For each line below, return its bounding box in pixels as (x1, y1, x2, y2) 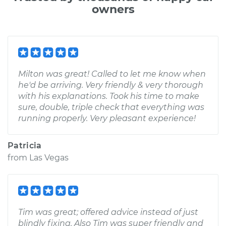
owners (91, 3, 135, 16)
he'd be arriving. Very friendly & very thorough (18, 80, 203, 90)
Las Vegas (29, 153, 69, 162)
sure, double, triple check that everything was (18, 102, 204, 112)
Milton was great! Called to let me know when (18, 69, 206, 79)
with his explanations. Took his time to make (18, 91, 199, 101)
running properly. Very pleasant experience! (18, 114, 196, 123)
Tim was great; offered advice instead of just (18, 207, 198, 217)
